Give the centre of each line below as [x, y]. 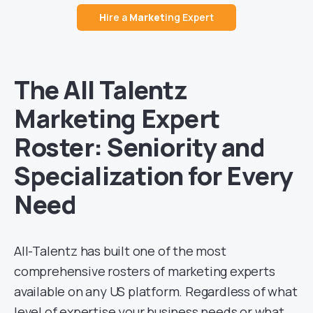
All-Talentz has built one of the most [120, 250]
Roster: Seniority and [140, 147]
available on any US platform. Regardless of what [156, 291]
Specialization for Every [154, 175]
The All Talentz [101, 89]
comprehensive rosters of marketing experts [145, 271]
